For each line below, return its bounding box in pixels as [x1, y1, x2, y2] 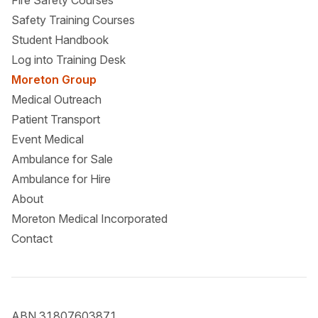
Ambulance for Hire [11, 172, 111, 187]
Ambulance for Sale [11, 152, 113, 167]
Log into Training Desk [11, 53, 126, 67]
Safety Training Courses [11, 13, 135, 28]
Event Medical [11, 132, 84, 147]
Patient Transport [11, 112, 100, 127]
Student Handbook [11, 33, 109, 48]
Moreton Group [11, 72, 97, 87]
